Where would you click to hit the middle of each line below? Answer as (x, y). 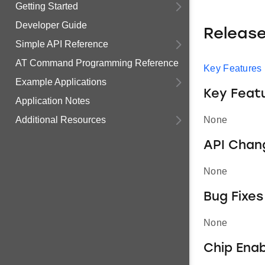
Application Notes (53, 101)
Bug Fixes (233, 198)
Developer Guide (51, 25)
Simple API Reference (62, 44)
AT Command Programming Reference (97, 63)
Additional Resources (61, 120)
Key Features (233, 69)
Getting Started (47, 6)
